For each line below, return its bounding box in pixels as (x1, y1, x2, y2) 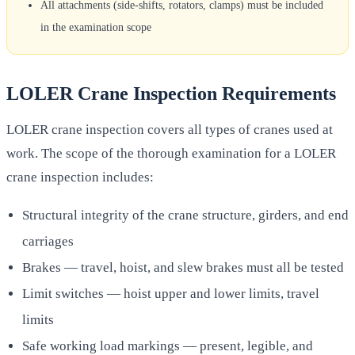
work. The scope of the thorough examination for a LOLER (6, 145, 336, 161)
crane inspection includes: (6, 169, 154, 185)
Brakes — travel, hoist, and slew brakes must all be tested (22, 260, 344, 276)
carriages (22, 234, 74, 250)
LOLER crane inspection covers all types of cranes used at (6, 121, 333, 137)
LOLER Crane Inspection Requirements (6, 82, 336, 104)
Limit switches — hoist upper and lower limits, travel (22, 286, 319, 302)
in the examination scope (40, 20, 151, 33)
